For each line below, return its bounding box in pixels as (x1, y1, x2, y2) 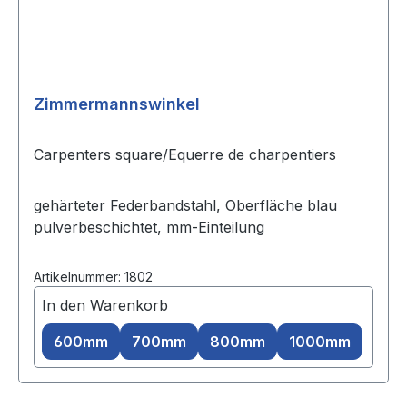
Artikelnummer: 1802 (34, 269, 153, 285)
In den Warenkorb (42, 296, 168, 315)
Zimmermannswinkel (34, 94, 200, 114)
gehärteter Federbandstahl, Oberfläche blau (34, 196, 337, 215)
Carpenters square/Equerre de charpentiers (34, 145, 336, 164)
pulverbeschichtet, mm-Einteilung (34, 218, 264, 237)
